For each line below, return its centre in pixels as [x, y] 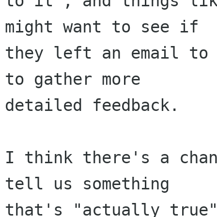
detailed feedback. [92, 105]
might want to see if [102, 27]
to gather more [73, 79]
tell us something [87, 184]
